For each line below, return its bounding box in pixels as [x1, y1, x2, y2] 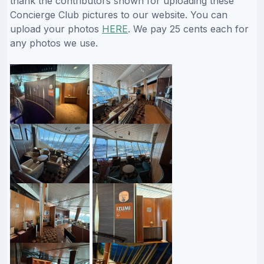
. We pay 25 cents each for [128, 22, 249, 35]
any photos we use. [10, 37, 98, 49]
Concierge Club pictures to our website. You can [10, 8, 227, 21]
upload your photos [10, 22, 102, 35]
